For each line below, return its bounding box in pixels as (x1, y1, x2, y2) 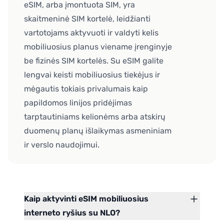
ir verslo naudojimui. (24, 140, 99, 150)
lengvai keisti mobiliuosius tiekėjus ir (24, 70, 160, 80)
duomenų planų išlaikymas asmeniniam (24, 126, 171, 136)
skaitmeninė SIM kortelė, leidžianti (24, 14, 150, 24)
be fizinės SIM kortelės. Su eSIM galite (24, 56, 163, 66)
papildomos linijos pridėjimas (24, 98, 132, 108)
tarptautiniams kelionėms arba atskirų (24, 112, 165, 122)
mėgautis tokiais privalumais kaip (24, 84, 148, 94)
